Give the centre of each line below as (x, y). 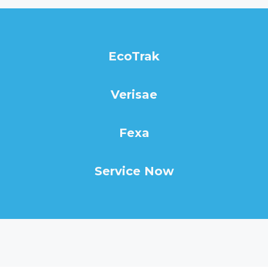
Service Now (134, 171)
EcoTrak (134, 56)
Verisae (134, 95)
